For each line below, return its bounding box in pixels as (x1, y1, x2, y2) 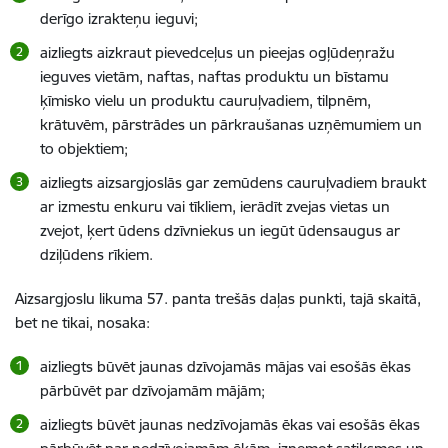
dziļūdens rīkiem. (40, 245, 153, 264)
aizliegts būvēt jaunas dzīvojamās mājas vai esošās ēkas (40, 357, 411, 376)
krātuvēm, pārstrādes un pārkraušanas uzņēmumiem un (40, 115, 422, 134)
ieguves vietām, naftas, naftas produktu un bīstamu (40, 67, 389, 86)
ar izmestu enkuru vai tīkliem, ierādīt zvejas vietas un (40, 197, 390, 216)
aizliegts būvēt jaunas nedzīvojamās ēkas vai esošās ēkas (40, 415, 420, 434)
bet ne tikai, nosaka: (15, 313, 150, 332)
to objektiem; (40, 139, 128, 158)
